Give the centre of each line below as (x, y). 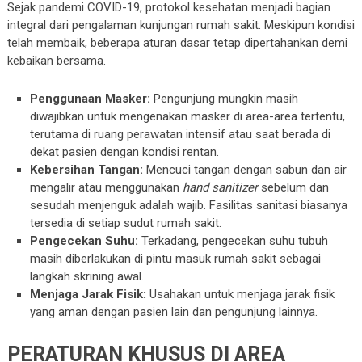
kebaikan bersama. (56, 61)
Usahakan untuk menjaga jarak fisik (241, 295)
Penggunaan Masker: (90, 99)
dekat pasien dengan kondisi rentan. (125, 152)
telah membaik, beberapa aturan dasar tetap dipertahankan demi (177, 43)
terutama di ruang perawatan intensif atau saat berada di (181, 135)
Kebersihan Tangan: (87, 170)
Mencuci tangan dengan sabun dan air (245, 170)
